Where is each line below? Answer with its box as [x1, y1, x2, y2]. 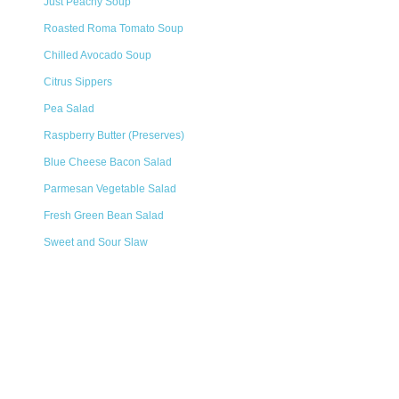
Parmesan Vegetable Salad [44, 183, 176, 195]
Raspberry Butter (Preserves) [44, 129, 184, 142]
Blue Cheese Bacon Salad [44, 156, 172, 168]
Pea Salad [44, 102, 94, 115]
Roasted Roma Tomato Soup [44, 22, 183, 35]
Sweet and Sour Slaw [44, 236, 148, 248]
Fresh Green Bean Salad [44, 209, 164, 222]
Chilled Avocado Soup [44, 49, 151, 61]
